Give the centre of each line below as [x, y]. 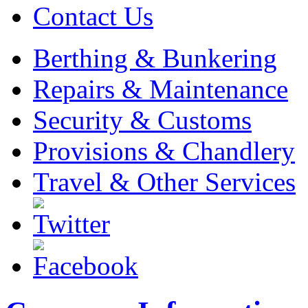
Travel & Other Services [164, 182]
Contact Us [93, 16]
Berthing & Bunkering [155, 58]
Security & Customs [142, 120]
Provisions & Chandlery [164, 151]
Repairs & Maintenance [161, 89]
